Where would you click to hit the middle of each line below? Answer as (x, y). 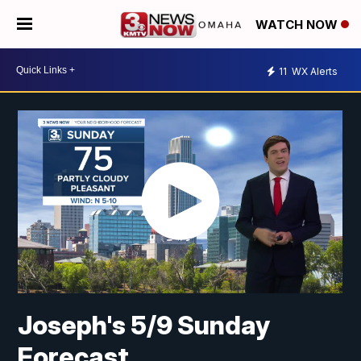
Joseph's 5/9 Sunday (144, 326)
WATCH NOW (298, 25)
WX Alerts (313, 71)
